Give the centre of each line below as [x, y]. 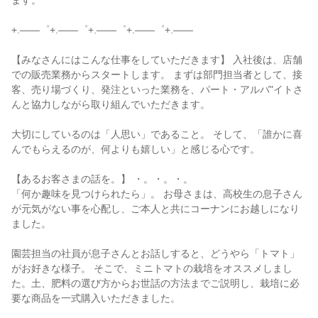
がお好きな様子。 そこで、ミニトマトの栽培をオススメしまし [152, 268]
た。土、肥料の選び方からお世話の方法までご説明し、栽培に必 [155, 283]
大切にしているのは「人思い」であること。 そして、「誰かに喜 [157, 134]
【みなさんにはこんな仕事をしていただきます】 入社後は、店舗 [157, 60]
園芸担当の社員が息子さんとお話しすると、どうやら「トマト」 [155, 253]
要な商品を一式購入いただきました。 [96, 298]
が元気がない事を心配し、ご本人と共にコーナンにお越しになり [155, 209]
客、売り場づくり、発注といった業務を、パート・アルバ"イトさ [157, 89]
